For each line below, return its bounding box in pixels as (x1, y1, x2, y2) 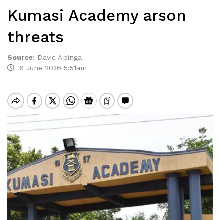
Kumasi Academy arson (7, 6, 186, 25)
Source (7, 54, 33, 61)
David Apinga (37, 54, 82, 61)
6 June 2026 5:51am (14, 64, 87, 72)
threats (7, 27, 64, 46)
